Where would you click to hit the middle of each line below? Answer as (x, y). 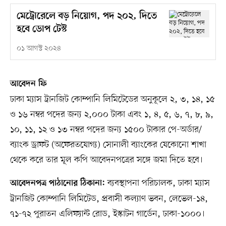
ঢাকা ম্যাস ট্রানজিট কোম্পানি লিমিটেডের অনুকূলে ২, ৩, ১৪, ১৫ (112, 100)
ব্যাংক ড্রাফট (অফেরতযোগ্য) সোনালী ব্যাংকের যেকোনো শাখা (108, 145)
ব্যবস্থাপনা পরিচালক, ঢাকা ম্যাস (157, 183)
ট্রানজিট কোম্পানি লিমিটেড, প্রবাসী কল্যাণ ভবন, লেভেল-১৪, (109, 199)
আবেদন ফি (28, 84)
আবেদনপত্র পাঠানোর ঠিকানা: (57, 184)
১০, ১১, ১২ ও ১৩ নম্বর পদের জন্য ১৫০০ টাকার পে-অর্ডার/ (106, 130)
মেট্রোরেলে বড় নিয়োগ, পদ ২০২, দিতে (87, 17)
